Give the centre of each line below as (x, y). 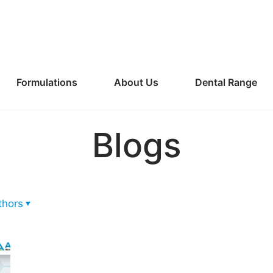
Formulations (47, 82)
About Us (136, 82)
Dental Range (226, 82)
